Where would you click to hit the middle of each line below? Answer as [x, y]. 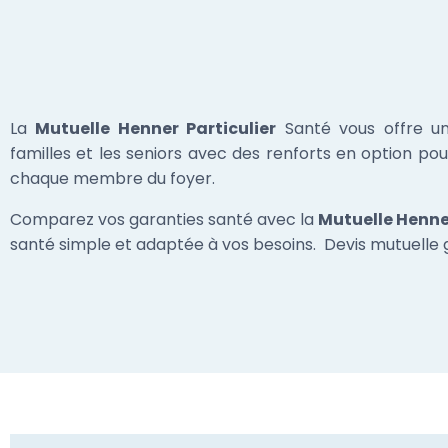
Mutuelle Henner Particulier [156, 129]
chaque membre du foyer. [112, 179]
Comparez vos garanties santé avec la [164, 220]
